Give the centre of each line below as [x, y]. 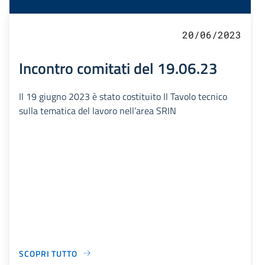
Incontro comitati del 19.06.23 [118, 68]
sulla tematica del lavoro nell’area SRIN [98, 110]
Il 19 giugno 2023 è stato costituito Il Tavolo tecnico [123, 96]
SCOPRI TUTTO [48, 253]
